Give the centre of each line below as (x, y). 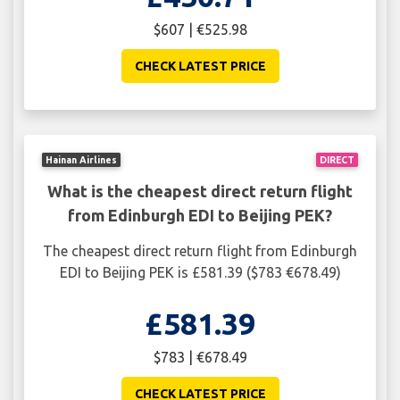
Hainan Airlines (82, 159)
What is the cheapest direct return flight (200, 191)
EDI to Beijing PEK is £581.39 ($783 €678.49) (200, 272)
